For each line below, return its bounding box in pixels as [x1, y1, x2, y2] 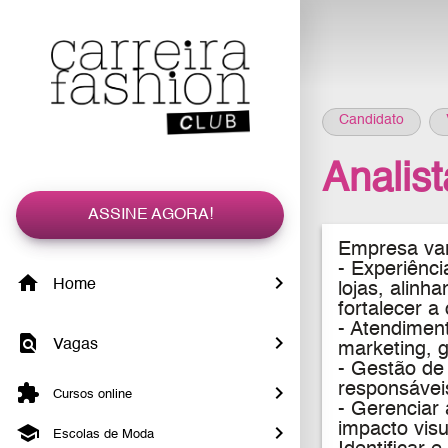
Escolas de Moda [49, 428, 154, 442]
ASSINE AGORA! [87, 207, 213, 223]
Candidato [339, 113, 404, 128]
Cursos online [49, 388, 132, 402]
